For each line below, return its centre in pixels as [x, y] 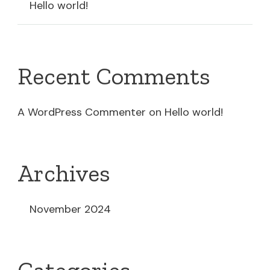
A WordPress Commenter [82, 112]
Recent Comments [114, 76]
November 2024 [70, 209]
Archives [64, 173]
